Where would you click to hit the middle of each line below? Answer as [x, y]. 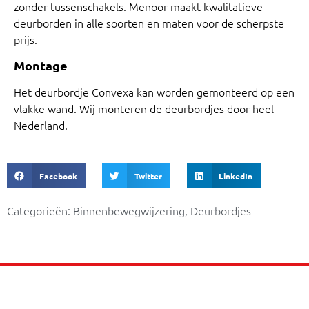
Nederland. [41, 124]
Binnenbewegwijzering [129, 211]
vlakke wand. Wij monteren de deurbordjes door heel [144, 108]
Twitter [148, 176]
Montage [41, 65]
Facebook [58, 176]
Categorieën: [39, 211]
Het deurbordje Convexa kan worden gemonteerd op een [154, 91]
